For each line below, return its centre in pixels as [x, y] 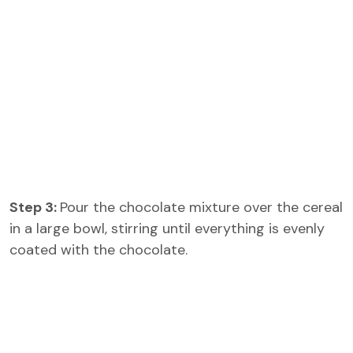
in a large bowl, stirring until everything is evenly [167, 229]
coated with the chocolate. [98, 250]
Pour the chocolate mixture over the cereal [201, 207]
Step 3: [35, 207]
